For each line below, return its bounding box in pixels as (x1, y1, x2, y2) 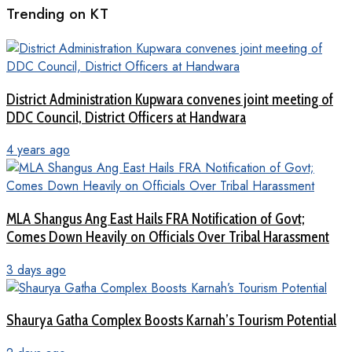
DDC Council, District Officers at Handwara (6, 108, 246, 126)
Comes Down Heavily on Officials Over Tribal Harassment (6, 227, 329, 246)
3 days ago (6, 260, 66, 279)
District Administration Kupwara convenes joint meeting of (6, 90, 333, 108)
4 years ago (6, 141, 70, 159)
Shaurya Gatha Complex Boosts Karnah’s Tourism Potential (6, 311, 336, 330)
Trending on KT (6, 3, 108, 25)
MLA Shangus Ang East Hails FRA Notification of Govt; (6, 209, 305, 228)
